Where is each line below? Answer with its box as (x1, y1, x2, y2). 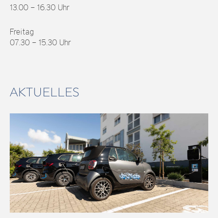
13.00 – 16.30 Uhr (10, 2, 70, 13)
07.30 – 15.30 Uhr (10, 37, 71, 48)
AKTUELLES (10, 85, 79, 100)
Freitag (10, 27, 34, 37)
